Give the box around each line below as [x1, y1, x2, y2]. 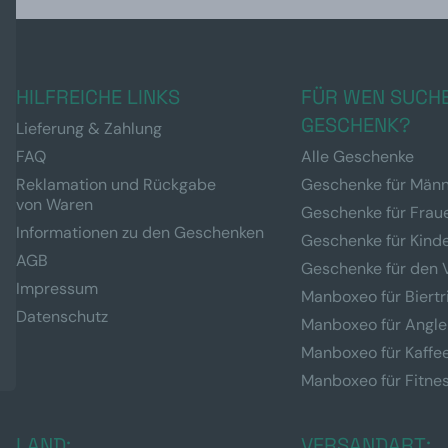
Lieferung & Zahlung [16, 118, 162, 140]
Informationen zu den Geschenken [16, 222, 264, 244]
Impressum [16, 278, 98, 300]
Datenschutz [16, 306, 108, 328]
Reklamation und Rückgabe [16, 174, 216, 196]
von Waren [16, 194, 93, 216]
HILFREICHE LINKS [16, 84, 180, 111]
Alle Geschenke [301, 146, 415, 168]
